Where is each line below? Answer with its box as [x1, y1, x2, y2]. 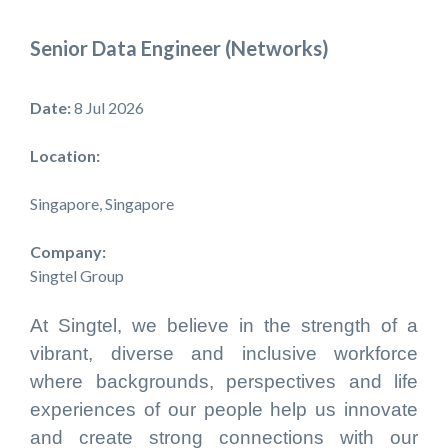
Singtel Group [30, 266, 124, 285]
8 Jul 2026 [74, 98, 144, 117]
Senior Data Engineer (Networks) [30, 36, 329, 60]
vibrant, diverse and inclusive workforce [30, 343, 418, 364]
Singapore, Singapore [30, 194, 174, 213]
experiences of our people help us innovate [30, 399, 418, 420]
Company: [30, 242, 106, 261]
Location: [30, 146, 100, 165]
